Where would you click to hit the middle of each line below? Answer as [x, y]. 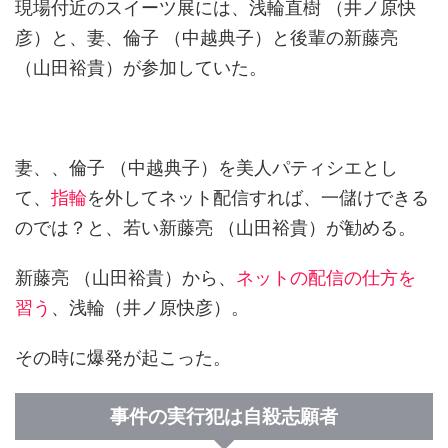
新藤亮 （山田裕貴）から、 [125, 278]
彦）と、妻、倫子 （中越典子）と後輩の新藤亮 [206, 38]
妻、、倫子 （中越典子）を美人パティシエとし [206, 168]
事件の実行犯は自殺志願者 [224, 417]
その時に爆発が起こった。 [123, 358]
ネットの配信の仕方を [326, 278]
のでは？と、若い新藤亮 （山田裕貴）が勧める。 [215, 228]
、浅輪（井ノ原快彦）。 [150, 308]
